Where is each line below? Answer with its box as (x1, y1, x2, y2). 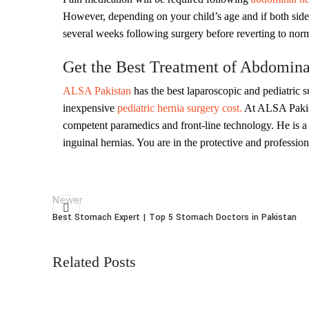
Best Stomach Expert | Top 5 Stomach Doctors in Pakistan (52, 211, 297, 223)
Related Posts (52, 253, 136, 270)
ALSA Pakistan (63, 85, 131, 97)
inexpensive (63, 102, 117, 114)
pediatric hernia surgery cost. (117, 102, 242, 114)
